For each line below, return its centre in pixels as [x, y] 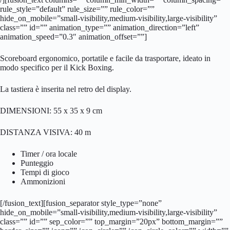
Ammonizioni [43, 181]
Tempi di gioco [45, 172]
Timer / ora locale [49, 154]
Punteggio [37, 163]
